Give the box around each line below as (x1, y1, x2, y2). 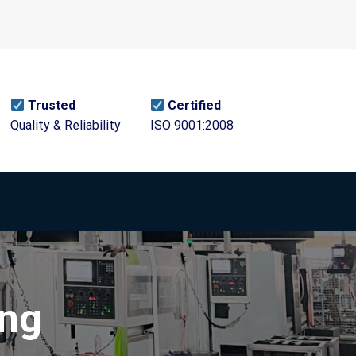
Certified (164, 98, 222, 113)
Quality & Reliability (10, 118, 121, 133)
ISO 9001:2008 (150, 118, 234, 133)
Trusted (25, 98, 76, 113)
